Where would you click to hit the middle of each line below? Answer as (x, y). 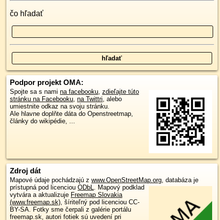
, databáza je (180, 180)
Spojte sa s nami (35, 92)
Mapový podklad (121, 188)
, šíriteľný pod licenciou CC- (100, 202)
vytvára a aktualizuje (40, 195)
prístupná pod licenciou (44, 188)
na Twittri (90, 99)
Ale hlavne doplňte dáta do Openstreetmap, (71, 114)
